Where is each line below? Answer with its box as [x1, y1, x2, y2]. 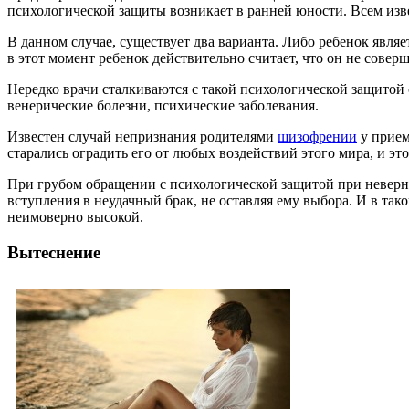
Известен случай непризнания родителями [7, 129, 278, 145]
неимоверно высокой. [7, 209, 143, 225]
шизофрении [278, 129, 357, 145]
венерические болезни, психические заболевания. [7, 98, 319, 114]
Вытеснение [7, 242, 100, 262]
